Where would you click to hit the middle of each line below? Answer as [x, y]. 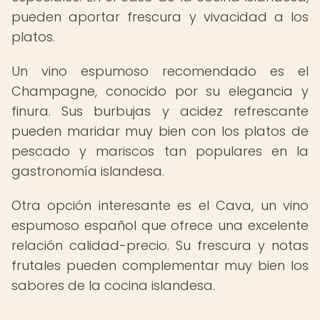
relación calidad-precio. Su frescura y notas [160, 245]
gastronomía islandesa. [88, 171]
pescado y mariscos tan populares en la [160, 151]
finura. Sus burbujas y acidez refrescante [160, 111]
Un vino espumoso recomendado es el [160, 71]
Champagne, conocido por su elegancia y [160, 91]
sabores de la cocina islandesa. [113, 285]
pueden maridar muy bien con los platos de [160, 131]
